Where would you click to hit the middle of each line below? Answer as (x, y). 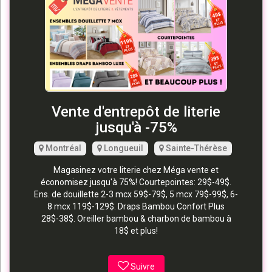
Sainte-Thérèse (195, 148)
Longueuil (123, 148)
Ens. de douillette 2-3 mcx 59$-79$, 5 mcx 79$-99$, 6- (136, 194)
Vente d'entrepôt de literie (136, 111)
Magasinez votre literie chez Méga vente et (136, 170)
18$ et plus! (136, 230)
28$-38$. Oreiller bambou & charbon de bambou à (136, 218)
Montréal (63, 148)
